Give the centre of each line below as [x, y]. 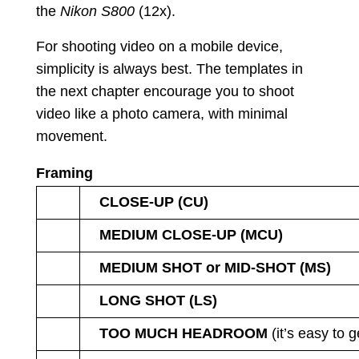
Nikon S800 [97, 12]
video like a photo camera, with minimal [161, 114]
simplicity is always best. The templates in [169, 69]
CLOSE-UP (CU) [155, 202]
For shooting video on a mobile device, [159, 47]
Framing [64, 173]
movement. [71, 137]
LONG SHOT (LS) [158, 301]
